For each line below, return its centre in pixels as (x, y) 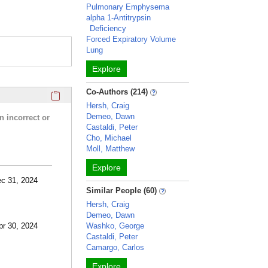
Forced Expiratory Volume (131, 39)
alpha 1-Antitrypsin (119, 18)
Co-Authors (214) (117, 92)
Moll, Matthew (111, 149)
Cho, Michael (109, 138)
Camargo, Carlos (115, 247)
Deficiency (108, 28)
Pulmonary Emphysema (128, 7)
